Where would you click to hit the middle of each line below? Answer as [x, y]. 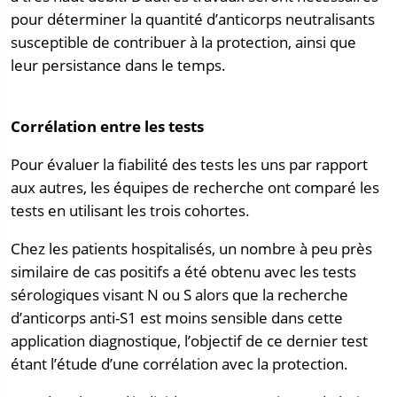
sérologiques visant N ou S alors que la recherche [179, 294]
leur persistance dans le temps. [118, 66]
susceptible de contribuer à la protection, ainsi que [183, 43]
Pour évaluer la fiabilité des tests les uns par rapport [189, 164]
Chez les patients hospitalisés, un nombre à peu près [191, 248]
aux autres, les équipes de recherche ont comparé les [195, 187]
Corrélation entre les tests [107, 127]
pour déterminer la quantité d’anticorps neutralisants [193, 19]
